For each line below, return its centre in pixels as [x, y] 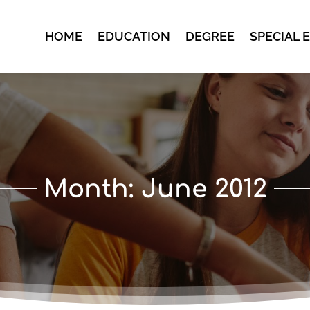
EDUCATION [134, 36]
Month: [92, 189]
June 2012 [204, 189]
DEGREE [210, 36]
